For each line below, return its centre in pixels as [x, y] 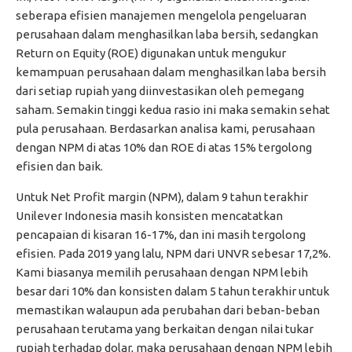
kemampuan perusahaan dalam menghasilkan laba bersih [171, 71]
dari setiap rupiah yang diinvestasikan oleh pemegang [160, 90]
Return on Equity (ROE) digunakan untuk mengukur [151, 53]
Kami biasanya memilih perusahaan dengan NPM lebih [162, 272]
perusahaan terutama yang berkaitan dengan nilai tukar [165, 328]
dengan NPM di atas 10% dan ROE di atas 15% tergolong [164, 147]
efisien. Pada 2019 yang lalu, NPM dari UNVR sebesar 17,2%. [173, 253]
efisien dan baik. [59, 166]
